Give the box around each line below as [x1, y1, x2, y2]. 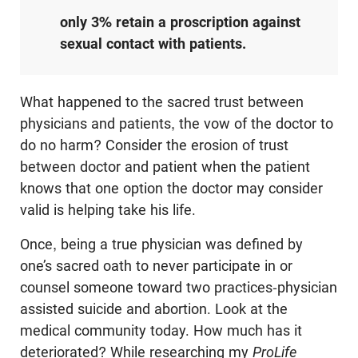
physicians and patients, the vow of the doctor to [20, 115, 333, 133]
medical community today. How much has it [20, 322, 302, 340]
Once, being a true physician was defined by [20, 236, 303, 253]
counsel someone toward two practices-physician [20, 279, 337, 296]
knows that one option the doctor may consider [20, 180, 323, 197]
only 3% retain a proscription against [59, 14, 300, 31]
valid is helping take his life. [20, 201, 196, 219]
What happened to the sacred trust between [20, 93, 304, 111]
